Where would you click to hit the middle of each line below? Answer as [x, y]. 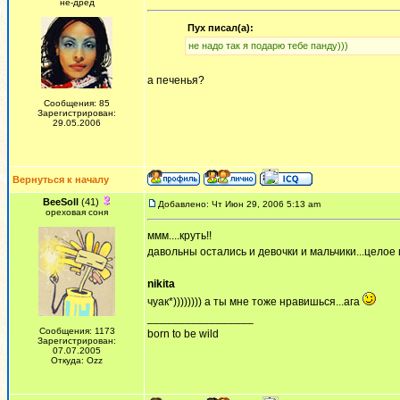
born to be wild [183, 334]
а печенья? [176, 80]
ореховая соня [77, 212]
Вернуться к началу [61, 179]
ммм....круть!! [179, 236]
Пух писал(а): [220, 28]
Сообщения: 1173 [77, 331]
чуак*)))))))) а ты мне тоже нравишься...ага [255, 302]
